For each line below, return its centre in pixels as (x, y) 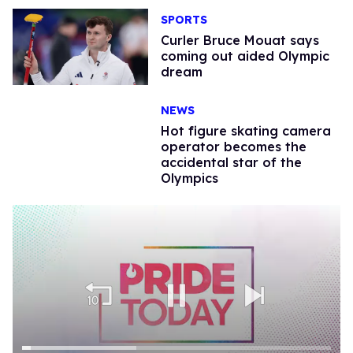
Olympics (189, 178)
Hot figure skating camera (245, 130)
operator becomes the (233, 146)
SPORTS (184, 20)
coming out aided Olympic (245, 56)
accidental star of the (231, 162)
